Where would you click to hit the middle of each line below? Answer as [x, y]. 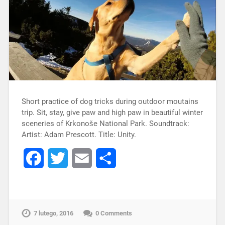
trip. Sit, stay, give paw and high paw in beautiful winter [112, 113]
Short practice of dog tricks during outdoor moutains [110, 102]
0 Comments [114, 213]
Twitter [80, 158]
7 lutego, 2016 [53, 213]
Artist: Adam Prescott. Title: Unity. [81, 135]
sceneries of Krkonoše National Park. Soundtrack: [105, 124]
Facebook [61, 158]
